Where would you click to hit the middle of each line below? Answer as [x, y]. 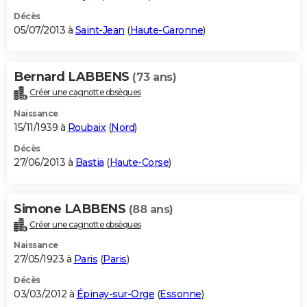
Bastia [89, 162]
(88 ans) [151, 209]
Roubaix [86, 127]
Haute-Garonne [166, 30]
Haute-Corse [139, 162]
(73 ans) [154, 77]
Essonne [181, 294]
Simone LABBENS [71, 209]
